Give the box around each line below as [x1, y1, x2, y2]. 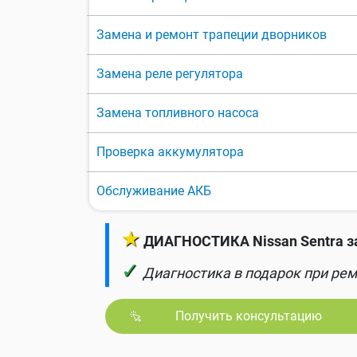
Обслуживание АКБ [96, 183, 211, 199]
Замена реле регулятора [96, 66, 243, 82]
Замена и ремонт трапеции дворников [96, 27, 327, 43]
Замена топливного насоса [96, 105, 259, 121]
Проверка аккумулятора [96, 144, 244, 160]
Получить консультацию [175, 308, 322, 324]
